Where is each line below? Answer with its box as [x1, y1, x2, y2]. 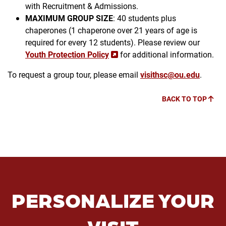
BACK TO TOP [162, 94, 208, 104]
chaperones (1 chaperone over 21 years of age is [25, 25, 197, 36]
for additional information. [118, 49, 216, 60]
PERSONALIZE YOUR [12, 186, 214, 213]
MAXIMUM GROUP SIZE [25, 13, 113, 24]
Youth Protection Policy [25, 49, 109, 60]
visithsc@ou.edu [140, 69, 200, 80]
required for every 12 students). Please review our [25, 37, 200, 48]
